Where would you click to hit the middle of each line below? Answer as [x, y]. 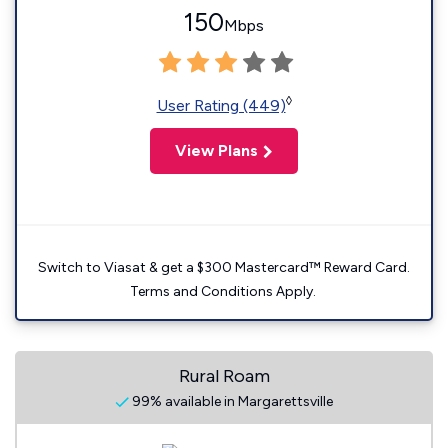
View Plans [216, 150]
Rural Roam [224, 376]
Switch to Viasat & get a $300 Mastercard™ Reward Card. [224, 267]
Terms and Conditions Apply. [224, 291]
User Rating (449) [221, 105]
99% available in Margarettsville [231, 401]
